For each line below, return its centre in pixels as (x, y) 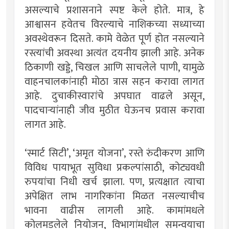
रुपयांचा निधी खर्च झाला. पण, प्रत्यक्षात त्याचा (114, 182)
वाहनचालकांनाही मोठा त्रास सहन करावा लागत (114, 82)
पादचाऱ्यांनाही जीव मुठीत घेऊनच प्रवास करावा (114, 110)
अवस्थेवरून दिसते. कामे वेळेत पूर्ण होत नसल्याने (114, 39)
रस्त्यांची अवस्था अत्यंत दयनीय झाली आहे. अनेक (114, 53)
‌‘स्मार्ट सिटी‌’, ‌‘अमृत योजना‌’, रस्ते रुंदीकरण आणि (114, 153)
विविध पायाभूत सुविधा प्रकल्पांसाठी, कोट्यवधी (114, 167)
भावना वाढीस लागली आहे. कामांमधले (114, 210)
